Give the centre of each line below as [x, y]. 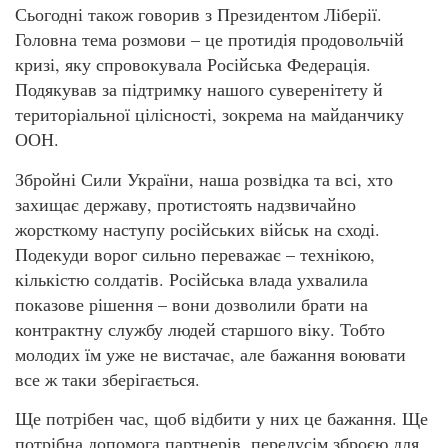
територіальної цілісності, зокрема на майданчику [209, 114]
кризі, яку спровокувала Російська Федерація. [193, 64]
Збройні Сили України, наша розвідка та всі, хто [204, 178]
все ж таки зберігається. [107, 378]
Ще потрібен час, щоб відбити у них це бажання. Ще [221, 418]
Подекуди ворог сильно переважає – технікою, [195, 253]
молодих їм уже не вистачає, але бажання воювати [210, 353]
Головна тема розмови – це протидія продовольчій [209, 39]
